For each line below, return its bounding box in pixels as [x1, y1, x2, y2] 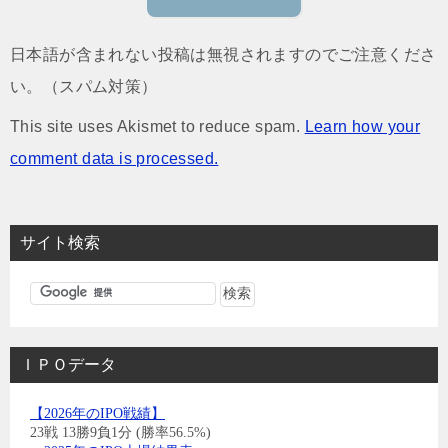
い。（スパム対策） [10, 77, 158, 95]
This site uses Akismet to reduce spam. [10, 117, 305, 135]
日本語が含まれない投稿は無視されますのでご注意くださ [10, 45, 437, 63]
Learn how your [304, 117, 421, 135]
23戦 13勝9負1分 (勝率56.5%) [30, 425, 211, 441]
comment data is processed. [10, 149, 219, 167]
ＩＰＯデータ [20, 356, 116, 374]
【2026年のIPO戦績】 [30, 406, 165, 422]
